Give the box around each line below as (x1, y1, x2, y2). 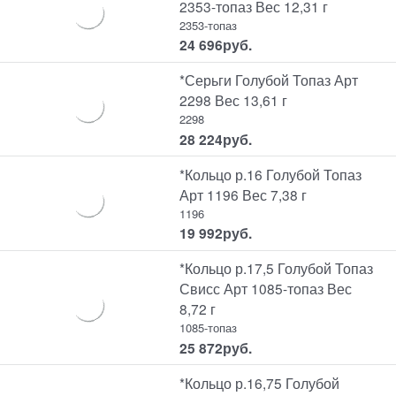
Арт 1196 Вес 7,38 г (179, 184, 308, 204)
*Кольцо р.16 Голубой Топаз (179, 164, 362, 184)
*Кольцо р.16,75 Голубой (179, 372, 340, 392)
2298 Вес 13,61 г (179, 90, 288, 110)
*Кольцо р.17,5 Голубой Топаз (179, 258, 374, 278)
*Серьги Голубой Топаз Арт (179, 70, 359, 90)
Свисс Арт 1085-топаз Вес (179, 278, 353, 299)
